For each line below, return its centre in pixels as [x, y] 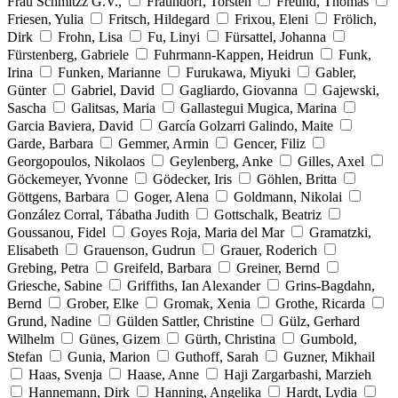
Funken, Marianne [109, 72]
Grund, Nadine [49, 321]
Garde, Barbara [50, 143]
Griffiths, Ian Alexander [194, 285]
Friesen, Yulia [45, 19]
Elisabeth [33, 250]
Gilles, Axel [331, 161]
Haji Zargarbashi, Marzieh [298, 374]
